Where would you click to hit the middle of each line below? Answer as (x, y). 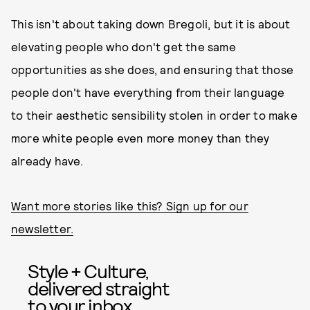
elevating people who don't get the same (124, 46)
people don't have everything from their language (148, 92)
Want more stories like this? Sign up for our (130, 206)
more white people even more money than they (140, 138)
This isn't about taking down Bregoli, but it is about (151, 24)
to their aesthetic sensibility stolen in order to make (154, 115)
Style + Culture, (88, 271)
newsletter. (43, 228)
